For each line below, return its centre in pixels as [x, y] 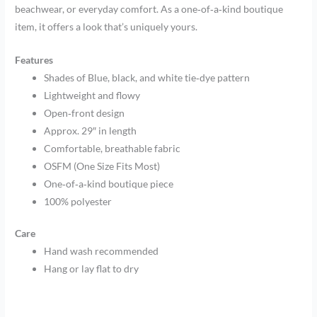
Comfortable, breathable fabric [113, 148]
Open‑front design [85, 113]
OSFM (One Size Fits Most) [102, 166]
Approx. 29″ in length [91, 130]
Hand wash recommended [102, 251]
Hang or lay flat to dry [92, 269]
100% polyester [78, 201]
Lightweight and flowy [92, 95]
